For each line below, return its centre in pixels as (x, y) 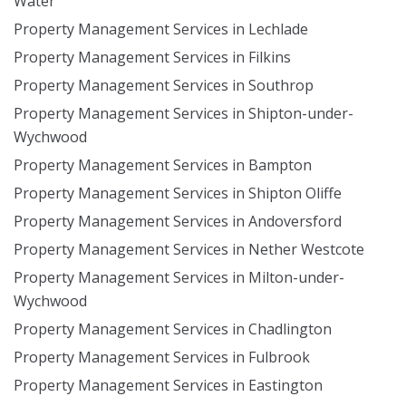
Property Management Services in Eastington (168, 385)
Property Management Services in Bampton (163, 165)
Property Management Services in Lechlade (161, 29)
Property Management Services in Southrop (164, 85)
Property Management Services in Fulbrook (162, 357)
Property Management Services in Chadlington (173, 329)
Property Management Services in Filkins (152, 57)
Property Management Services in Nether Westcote (189, 249)
